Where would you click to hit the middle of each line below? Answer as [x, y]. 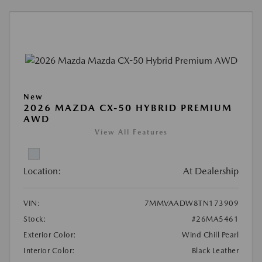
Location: [42, 171]
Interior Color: [49, 250]
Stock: [35, 219]
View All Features [131, 132]
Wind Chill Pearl [210, 235]
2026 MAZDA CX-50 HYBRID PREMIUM [128, 108]
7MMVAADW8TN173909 [191, 203]
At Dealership [211, 171]
